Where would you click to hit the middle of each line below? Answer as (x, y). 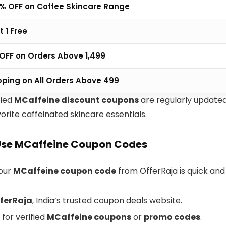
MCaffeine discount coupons (76, 100)
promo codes (172, 217)
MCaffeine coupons (89, 217)
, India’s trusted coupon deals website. (107, 201)
